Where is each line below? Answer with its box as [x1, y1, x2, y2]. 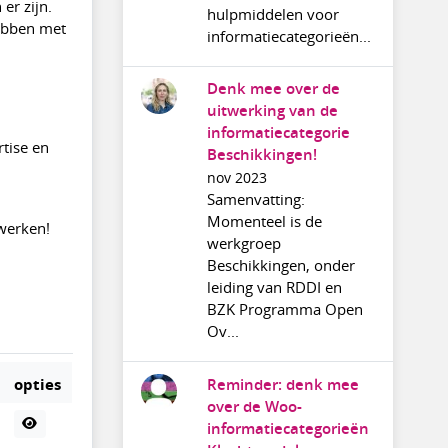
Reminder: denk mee [206, 373, 359, 395]
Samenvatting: [206, 189, 305, 210]
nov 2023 [206, 169, 267, 188]
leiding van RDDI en [206, 277, 342, 298]
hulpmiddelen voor [206, 3, 339, 24]
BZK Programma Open [206, 299, 363, 320]
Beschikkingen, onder [206, 255, 355, 276]
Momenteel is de [206, 211, 322, 232]
